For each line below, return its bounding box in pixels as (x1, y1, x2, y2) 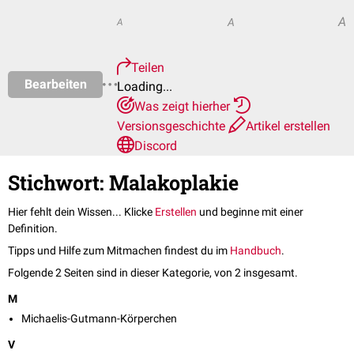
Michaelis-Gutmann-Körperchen (21, 312, 177, 326)
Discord (134, 138, 177, 153)
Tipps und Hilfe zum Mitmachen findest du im (8, 244, 230, 258)
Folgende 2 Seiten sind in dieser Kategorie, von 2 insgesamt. (8, 266, 298, 280)
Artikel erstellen (246, 119, 330, 134)
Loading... (117, 79, 172, 94)
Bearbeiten (24, 76, 87, 92)
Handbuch (230, 244, 281, 258)
